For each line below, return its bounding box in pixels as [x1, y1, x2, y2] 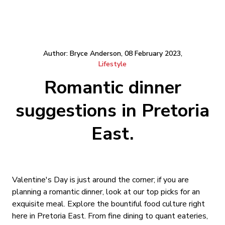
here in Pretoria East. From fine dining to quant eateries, [12, 210, 208, 221]
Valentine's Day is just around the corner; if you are [12, 174, 189, 185]
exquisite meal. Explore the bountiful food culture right [12, 198, 205, 209]
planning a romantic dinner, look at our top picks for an [12, 186, 200, 197]
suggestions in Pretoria [16, 98, 209, 123]
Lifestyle [98, 59, 127, 69]
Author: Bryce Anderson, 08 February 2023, [43, 49, 182, 58]
